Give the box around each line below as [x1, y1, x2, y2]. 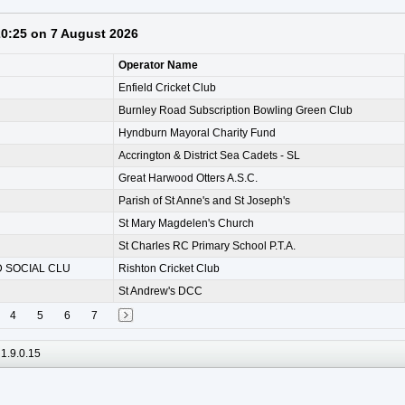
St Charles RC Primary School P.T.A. [118, 240, 296, 253]
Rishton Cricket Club [118, 262, 220, 276]
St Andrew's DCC [118, 285, 202, 298]
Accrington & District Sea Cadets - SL [118, 149, 300, 163]
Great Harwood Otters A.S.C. [118, 172, 258, 185]
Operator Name [118, 59, 198, 72]
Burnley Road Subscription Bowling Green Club [118, 104, 353, 118]
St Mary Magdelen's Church [118, 217, 254, 231]
